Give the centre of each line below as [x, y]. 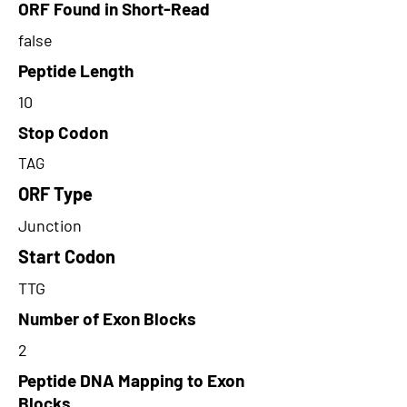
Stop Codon [63, 132]
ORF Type [55, 194]
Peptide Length [76, 70]
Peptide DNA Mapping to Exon [131, 380]
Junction [50, 225]
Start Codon [67, 256]
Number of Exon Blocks [107, 318]
